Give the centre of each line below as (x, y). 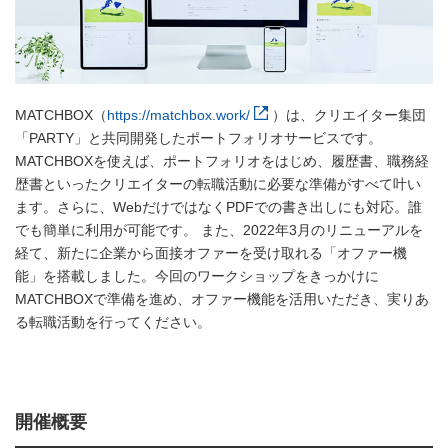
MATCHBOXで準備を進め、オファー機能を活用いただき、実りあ (222, 299)
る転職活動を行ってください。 (113, 322)
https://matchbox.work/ (178, 115)
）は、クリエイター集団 (349, 115)
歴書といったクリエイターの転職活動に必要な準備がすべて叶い (218, 184)
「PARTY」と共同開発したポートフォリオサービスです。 (198, 138)
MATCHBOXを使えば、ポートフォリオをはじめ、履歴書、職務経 (222, 161)
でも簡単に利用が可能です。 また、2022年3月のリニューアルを (219, 230)
